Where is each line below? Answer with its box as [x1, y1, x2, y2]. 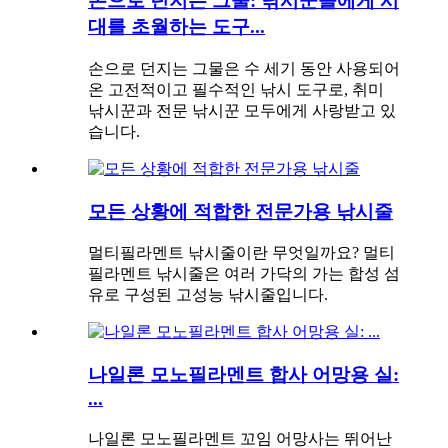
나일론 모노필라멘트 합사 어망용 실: [88, 363, 399, 385]
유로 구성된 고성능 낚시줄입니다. [88, 286, 328, 304]
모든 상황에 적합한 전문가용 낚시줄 [88, 200, 393, 222]
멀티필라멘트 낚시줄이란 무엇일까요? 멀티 [88, 244, 395, 262]
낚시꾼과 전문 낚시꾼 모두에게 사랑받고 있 [88, 101, 396, 119]
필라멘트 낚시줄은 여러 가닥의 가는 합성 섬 [88, 265, 400, 283]
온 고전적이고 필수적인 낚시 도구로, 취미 [88, 80, 384, 98]
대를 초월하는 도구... [88, 16, 265, 38]
